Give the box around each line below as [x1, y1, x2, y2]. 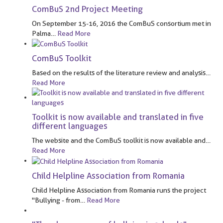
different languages [32, 121, 108, 131]
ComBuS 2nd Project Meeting [32, 3, 143, 14]
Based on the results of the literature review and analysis [32, 69, 206, 77]
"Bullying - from [32, 196, 80, 204]
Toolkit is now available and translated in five [32, 112, 204, 122]
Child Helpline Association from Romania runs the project [32, 186, 206, 194]
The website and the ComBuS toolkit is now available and [32, 136, 206, 145]
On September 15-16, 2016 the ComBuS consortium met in [32, 19, 211, 27]
